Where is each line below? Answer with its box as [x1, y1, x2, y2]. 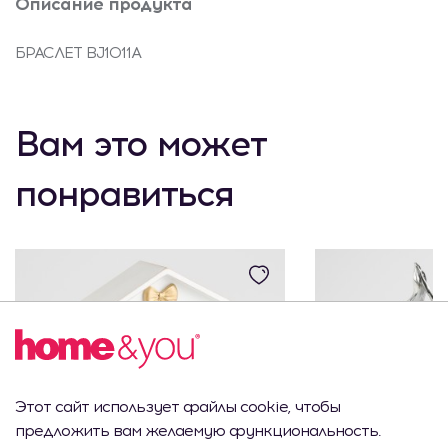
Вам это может [15, 122, 266, 165]
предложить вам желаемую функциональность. [15, 420, 381, 440]
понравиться [15, 172, 233, 215]
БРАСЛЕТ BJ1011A [15, 43, 141, 62]
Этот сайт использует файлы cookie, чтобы [15, 396, 340, 416]
